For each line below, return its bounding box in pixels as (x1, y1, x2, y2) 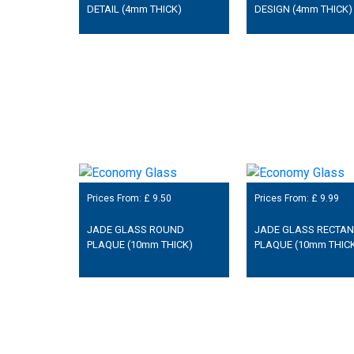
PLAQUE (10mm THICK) (86, 239, 193, 251)
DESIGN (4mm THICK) (254, 2, 352, 15)
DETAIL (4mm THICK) (86, 2, 182, 15)
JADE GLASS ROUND (86, 224, 184, 236)
